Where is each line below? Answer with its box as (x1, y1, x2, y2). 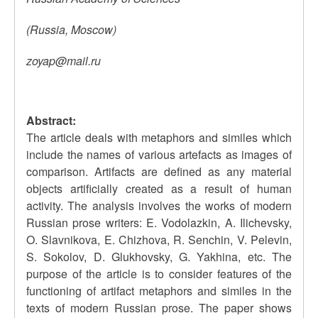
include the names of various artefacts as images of (26, 146, 292, 163)
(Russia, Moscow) (26, 21, 116, 38)
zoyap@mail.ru (26, 53, 101, 69)
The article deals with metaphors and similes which (26, 129, 292, 146)
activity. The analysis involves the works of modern (26, 197, 292, 214)
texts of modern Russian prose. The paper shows (26, 300, 292, 316)
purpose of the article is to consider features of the (26, 265, 292, 282)
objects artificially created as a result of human (26, 180, 292, 197)
